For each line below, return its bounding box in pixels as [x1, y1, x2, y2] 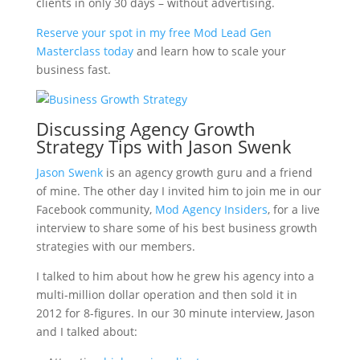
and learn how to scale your [133, 43, 286, 59]
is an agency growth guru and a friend [102, 165, 313, 180]
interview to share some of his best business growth [35, 220, 317, 235]
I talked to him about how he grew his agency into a [35, 268, 314, 284]
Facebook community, [35, 202, 155, 217]
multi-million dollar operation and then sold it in [35, 287, 297, 302]
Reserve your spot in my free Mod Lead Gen [35, 25, 272, 40]
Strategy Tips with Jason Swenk [35, 134, 292, 158]
